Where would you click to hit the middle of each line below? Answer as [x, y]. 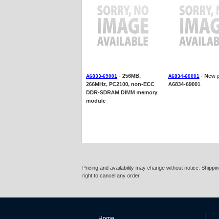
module [96, 100]
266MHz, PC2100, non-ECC [120, 84]
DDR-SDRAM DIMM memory [122, 92]
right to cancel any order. [111, 176]
